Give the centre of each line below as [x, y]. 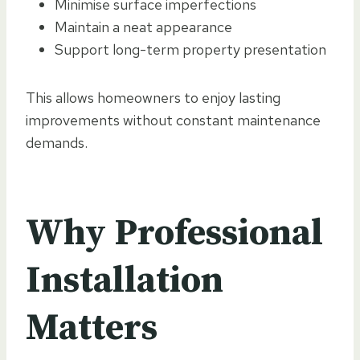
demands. [57, 142]
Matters [92, 328]
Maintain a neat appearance [143, 27]
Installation [125, 280]
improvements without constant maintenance [173, 120]
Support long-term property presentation [190, 49]
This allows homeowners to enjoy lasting [153, 97]
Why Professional [174, 233]
